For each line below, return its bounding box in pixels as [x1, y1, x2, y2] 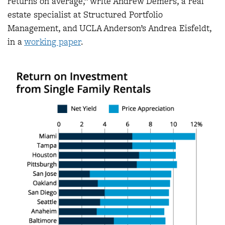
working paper [24, 35, 81, 48]
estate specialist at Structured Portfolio [8, 8, 163, 21]
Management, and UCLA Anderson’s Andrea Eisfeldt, [8, 22, 211, 34]
